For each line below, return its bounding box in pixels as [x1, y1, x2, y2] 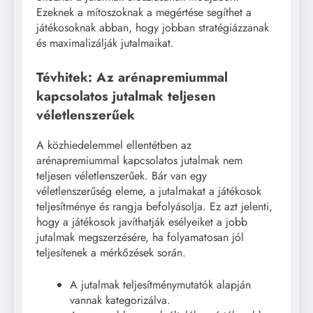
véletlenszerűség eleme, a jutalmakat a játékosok [36, 182, 261, 199]
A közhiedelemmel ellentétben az [36, 136, 191, 153]
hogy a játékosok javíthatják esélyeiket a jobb [36, 213, 247, 230]
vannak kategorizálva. [70, 291, 170, 308]
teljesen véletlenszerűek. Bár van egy [36, 167, 207, 184]
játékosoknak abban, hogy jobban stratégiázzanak [36, 20, 269, 36]
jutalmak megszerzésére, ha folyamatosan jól [36, 228, 244, 245]
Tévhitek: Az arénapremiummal [36, 68, 228, 87]
